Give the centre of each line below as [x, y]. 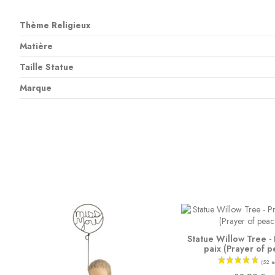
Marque [35, 87]
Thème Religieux [55, 25]
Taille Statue [46, 67]
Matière [36, 46]
